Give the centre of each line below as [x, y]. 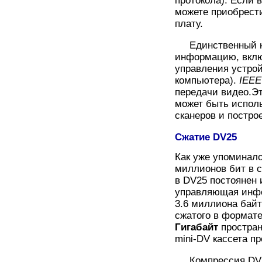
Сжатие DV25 [206, 137]
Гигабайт [196, 227]
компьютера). [207, 80]
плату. [189, 23]
